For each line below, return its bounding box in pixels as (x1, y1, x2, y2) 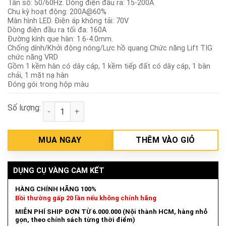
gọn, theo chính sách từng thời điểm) (15, 216, 135, 223)
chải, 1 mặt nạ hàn (8, 71, 69, 80)
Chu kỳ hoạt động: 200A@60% (8, 8, 106, 17)
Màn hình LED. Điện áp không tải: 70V (8, 17, 129, 26)
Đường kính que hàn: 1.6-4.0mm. (8, 35, 113, 44)
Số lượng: (8, 103, 43, 113)
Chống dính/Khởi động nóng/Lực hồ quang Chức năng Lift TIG (8, 44, 212, 53)
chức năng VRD (8, 53, 58, 62)
